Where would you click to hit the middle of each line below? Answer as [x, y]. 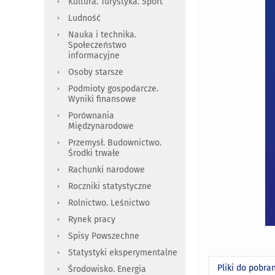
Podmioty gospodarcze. [113, 89]
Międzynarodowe [101, 126]
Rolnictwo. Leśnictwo [109, 203]
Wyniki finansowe [102, 99]
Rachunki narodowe [107, 170]
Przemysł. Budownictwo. [115, 143]
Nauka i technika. [102, 35]
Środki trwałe [94, 153]
